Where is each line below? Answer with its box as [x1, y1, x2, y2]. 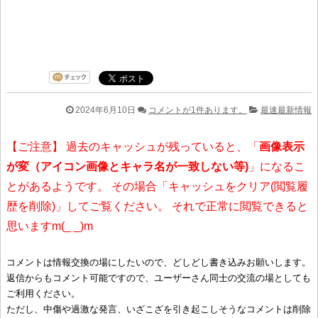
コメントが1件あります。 [148, 104, 247, 115]
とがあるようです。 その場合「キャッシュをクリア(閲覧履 [6, 180, 308, 192]
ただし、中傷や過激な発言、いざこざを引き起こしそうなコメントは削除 [6, 303, 311, 314]
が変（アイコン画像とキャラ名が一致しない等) [6, 160, 248, 172]
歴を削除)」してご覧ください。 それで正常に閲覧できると [6, 199, 308, 212]
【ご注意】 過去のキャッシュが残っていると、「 [6, 140, 259, 153]
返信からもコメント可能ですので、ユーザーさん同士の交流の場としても [6, 272, 311, 283]
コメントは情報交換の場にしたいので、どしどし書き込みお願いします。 [6, 256, 311, 268]
